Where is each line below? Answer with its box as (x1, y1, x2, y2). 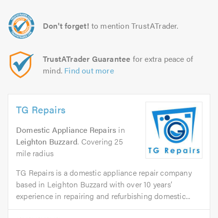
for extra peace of (130, 53, 194, 65)
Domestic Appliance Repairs (16, 124, 117, 136)
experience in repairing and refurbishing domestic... (16, 190, 191, 202)
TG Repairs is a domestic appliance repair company (16, 167, 192, 179)
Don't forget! (43, 20, 90, 32)
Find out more (64, 65, 114, 76)
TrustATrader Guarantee (43, 53, 131, 65)
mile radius (16, 147, 54, 159)
